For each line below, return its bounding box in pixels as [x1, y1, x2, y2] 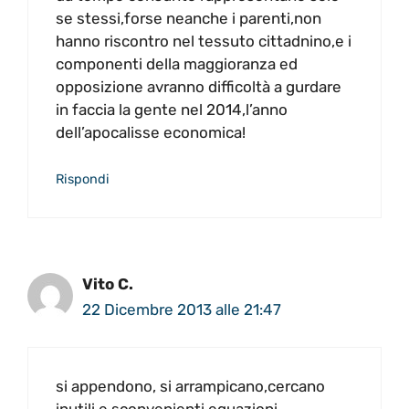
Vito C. [82, 275, 133, 294]
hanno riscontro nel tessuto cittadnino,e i [56, 31, 351, 50]
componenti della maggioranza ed [56, 54, 298, 73]
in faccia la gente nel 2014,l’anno [56, 100, 288, 119]
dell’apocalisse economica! [56, 122, 246, 142]
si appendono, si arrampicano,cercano [56, 376, 325, 395]
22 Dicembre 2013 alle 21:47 [82, 300, 281, 320]
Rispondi [56, 171, 110, 188]
